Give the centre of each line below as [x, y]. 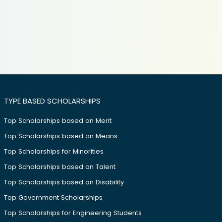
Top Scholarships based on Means [60, 136]
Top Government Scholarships [53, 197]
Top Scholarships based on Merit [57, 121]
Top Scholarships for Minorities [54, 151]
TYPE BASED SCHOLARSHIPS [52, 101]
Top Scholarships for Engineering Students [73, 213]
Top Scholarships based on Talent [59, 167]
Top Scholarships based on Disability [64, 182]
